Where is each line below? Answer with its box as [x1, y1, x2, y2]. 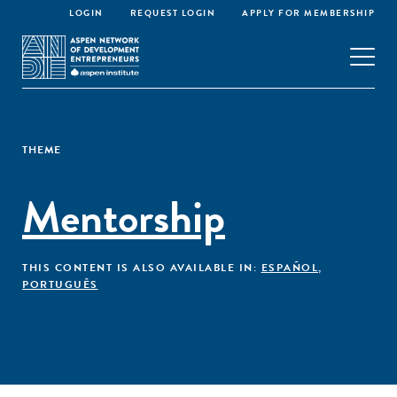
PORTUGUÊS [22, 276, 98, 292]
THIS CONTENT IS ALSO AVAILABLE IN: [22, 260, 261, 276]
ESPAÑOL [261, 260, 318, 276]
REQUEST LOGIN [129, 6, 215, 19]
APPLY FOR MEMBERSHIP [242, 6, 375, 19]
